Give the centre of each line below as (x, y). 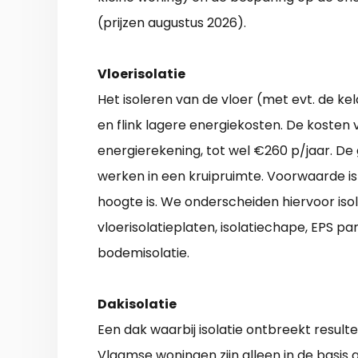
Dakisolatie (137, 304)
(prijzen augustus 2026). (172, 23)
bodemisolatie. (143, 253)
